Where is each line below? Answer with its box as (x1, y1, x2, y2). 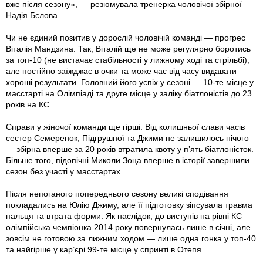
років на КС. (6, 99, 52, 109)
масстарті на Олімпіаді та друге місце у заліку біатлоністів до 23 (6, 88, 252, 98)
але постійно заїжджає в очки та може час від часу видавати (6, 66, 237, 76)
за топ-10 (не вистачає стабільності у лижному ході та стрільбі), (6, 55, 249, 65)
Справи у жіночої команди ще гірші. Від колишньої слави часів (6, 122, 245, 131)
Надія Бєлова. (6, 10, 60, 20)
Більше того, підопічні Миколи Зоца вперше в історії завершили (6, 155, 249, 165)
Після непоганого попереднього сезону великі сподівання (6, 188, 228, 198)
